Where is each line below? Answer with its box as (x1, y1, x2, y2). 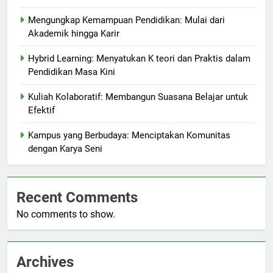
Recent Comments (16, 189, 138, 207)
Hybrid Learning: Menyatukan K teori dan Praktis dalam (28, 53, 250, 65)
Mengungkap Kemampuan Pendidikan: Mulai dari (28, 15, 225, 26)
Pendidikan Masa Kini (28, 66, 115, 78)
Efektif (28, 105, 55, 116)
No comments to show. (16, 208, 115, 221)
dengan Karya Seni (28, 143, 102, 155)
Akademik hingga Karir (28, 28, 119, 40)
